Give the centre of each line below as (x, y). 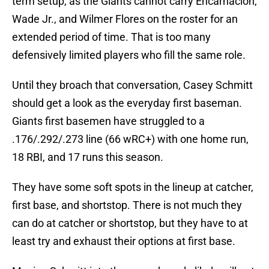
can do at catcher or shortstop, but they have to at (130, 223)
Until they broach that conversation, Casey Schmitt (132, 85)
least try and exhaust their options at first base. (124, 241)
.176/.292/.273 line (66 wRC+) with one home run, (130, 139)
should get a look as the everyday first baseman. (127, 103)
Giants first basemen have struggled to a (108, 121)
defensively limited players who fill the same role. (129, 55)
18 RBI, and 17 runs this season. (88, 157)
